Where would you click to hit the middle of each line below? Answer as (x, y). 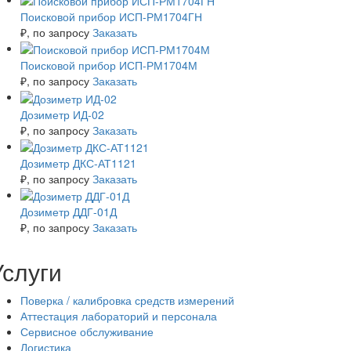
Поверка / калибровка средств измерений (127, 300)
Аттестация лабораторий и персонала (119, 316)
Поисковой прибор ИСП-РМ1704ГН (111, 16)
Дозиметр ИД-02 (62, 114)
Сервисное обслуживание (87, 332)
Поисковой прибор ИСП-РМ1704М (109, 65)
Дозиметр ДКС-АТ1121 (78, 163)
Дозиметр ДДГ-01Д (69, 212)
